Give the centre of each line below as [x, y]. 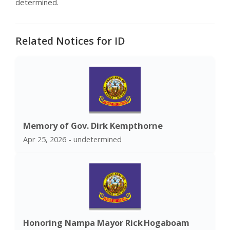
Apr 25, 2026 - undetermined [72, 139]
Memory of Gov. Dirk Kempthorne [93, 126]
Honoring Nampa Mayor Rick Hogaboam [106, 222]
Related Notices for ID [70, 41]
